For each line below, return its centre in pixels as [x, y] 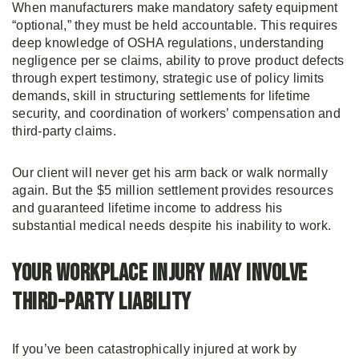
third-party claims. [64, 131]
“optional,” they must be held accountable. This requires [175, 25]
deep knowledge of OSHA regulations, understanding [168, 43]
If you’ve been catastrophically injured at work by [155, 349]
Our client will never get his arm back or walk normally [170, 173]
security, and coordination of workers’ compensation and [176, 113]
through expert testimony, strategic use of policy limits [168, 78]
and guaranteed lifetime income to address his [147, 208]
